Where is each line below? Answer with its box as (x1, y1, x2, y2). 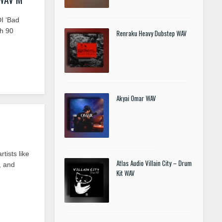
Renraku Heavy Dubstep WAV (116, 28, 187, 38)
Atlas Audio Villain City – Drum (116, 158, 192, 168)
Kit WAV (116, 168, 135, 178)
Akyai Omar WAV (116, 93, 156, 103)
